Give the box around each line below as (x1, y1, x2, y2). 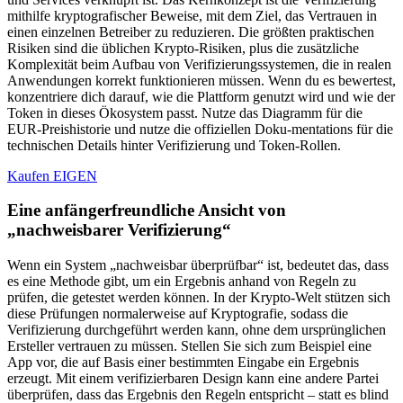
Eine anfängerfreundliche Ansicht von (7, 201, 286, 220)
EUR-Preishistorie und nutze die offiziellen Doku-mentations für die (7, 121, 393, 137)
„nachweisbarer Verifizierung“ (7, 220, 231, 240)
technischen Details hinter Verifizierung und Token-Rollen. (7, 137, 341, 153)
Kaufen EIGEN (7, 167, 97, 184)
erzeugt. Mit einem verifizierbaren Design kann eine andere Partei (7, 371, 379, 387)
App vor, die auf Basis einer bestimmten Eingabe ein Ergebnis (7, 354, 359, 371)
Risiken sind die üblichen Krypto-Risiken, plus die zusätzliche (7, 40, 359, 56)
